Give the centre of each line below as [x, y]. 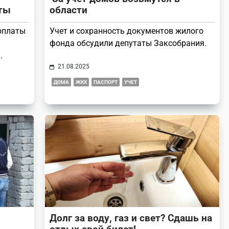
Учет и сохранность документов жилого [127, 31]
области [68, 10]
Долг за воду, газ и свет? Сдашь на [131, 218]
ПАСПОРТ [106, 82]
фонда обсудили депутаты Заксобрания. [128, 43]
